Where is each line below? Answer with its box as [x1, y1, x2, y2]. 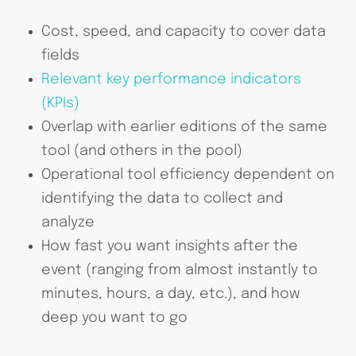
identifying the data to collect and [41, 191, 283, 206]
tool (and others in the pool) [41, 143, 242, 158]
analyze [41, 215, 95, 230]
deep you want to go [41, 310, 188, 325]
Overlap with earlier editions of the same [41, 119, 327, 134]
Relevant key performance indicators [41, 72, 301, 87]
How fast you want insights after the [41, 238, 298, 253]
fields [41, 48, 79, 63]
